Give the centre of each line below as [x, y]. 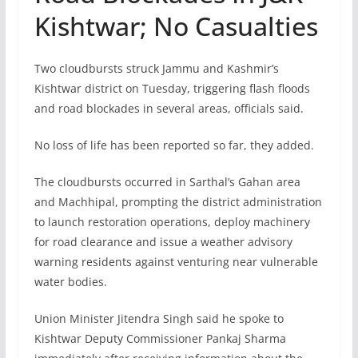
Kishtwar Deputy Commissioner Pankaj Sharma [160, 339]
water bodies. [70, 282]
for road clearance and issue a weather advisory [163, 242]
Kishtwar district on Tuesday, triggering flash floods [172, 89]
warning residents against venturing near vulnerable [176, 262]
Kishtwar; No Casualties [176, 26]
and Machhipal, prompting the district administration [178, 202]
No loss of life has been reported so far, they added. [174, 145]
